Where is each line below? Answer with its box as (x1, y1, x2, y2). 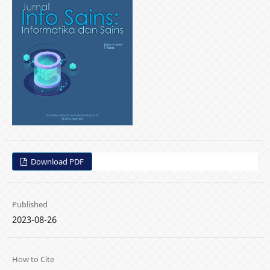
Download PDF (29, 155, 84, 167)
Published (11, 199, 48, 210)
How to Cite (11, 254, 54, 265)
